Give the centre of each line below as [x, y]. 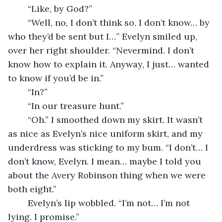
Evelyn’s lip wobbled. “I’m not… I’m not [23, 203]
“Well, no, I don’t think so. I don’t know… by [23, 22]
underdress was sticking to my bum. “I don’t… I [109, 147]
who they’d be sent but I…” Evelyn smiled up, [104, 36]
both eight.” [32, 189]
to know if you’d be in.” [56, 78]
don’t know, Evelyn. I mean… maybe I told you [106, 161]
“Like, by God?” [60, 8]
